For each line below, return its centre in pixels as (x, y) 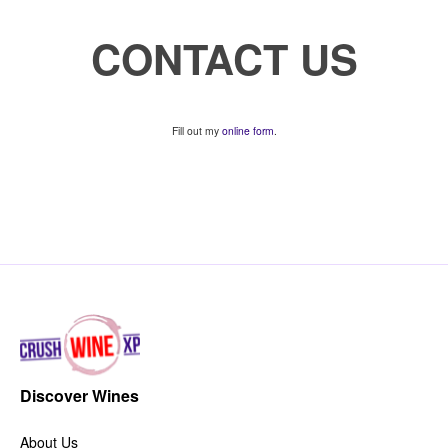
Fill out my (196, 131)
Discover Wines (79, 396)
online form (247, 131)
